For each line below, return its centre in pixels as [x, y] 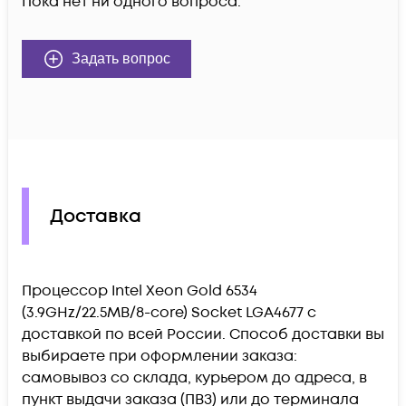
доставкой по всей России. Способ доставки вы [203, 335]
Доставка [96, 216]
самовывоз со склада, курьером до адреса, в [194, 378]
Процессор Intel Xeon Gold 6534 [140, 291]
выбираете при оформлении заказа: [159, 357]
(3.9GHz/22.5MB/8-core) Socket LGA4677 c [169, 313]
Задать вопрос [121, 59]
